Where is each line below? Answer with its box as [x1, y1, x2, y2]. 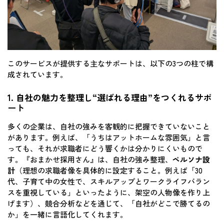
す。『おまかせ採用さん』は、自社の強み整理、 [7, 154, 172, 165]
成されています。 [7, 68, 67, 79]
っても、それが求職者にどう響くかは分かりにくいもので [7, 143, 202, 154]
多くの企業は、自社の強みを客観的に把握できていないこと [7, 121, 210, 132]
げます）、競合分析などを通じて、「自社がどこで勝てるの [7, 198, 210, 209]
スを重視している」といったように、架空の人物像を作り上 [7, 187, 210, 198]
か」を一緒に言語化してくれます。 [7, 209, 127, 220]
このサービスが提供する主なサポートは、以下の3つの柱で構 [7, 57, 213, 68]
